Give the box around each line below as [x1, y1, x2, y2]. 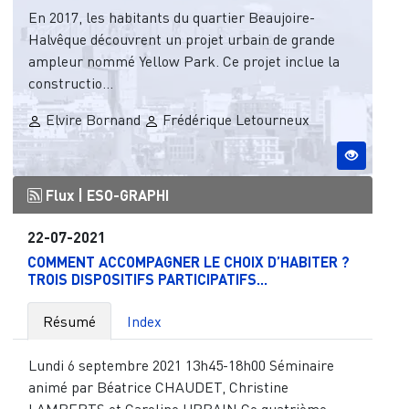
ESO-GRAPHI [86, 186, 169, 204]
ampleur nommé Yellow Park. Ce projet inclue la [28, 52, 341, 71]
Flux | [41, 186, 87, 204]
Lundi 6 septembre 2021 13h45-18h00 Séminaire [28, 356, 335, 375]
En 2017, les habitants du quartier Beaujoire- [28, 8, 316, 27]
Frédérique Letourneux [158, 110, 309, 130]
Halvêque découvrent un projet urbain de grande [28, 30, 336, 49]
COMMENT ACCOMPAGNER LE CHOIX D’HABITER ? [26, 253, 350, 271]
